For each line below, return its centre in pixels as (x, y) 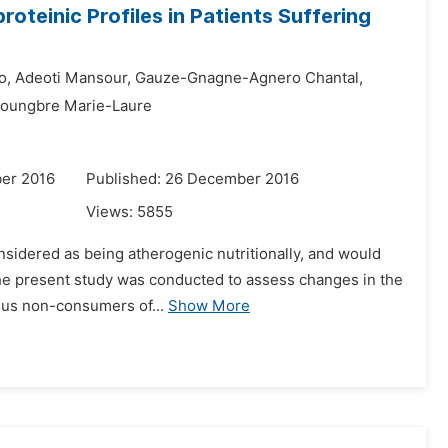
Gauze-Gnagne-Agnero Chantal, (249, 78)
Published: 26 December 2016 (192, 179)
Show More (209, 306)
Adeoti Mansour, (73, 78)
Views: (111, 212)
